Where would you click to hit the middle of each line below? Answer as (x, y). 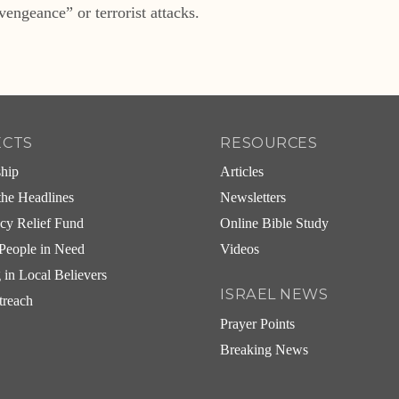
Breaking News (265, 350)
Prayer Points (258, 324)
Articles (242, 172)
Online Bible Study (275, 224)
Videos (240, 250)
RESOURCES (269, 142)
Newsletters (253, 198)
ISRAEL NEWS (274, 294)
